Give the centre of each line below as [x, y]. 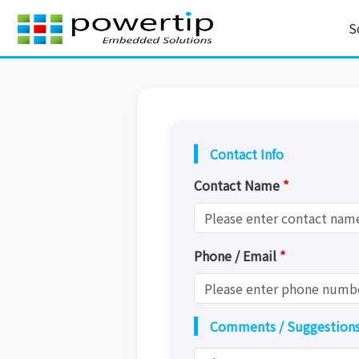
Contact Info [247, 154]
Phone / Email [237, 256]
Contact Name [238, 185]
